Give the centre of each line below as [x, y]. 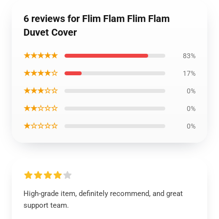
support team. [46, 205]
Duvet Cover [50, 32]
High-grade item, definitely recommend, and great [103, 194]
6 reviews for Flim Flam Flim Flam [97, 19]
